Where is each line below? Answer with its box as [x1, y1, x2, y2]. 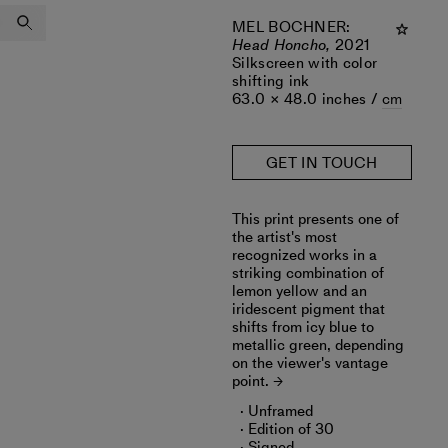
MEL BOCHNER [232, 16, 347, 38]
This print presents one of [232, 208, 399, 230]
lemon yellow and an [232, 280, 367, 302]
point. [232, 370, 269, 392]
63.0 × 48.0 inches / [232, 88, 383, 110]
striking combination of [232, 262, 384, 284]
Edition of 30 [248, 418, 334, 440]
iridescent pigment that [232, 298, 385, 320]
